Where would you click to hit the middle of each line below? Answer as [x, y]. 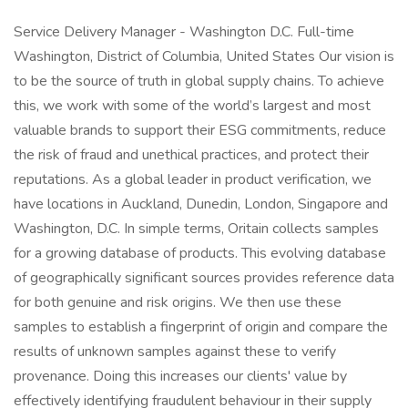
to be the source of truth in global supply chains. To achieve [199, 81]
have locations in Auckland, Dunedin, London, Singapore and [201, 204]
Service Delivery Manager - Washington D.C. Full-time [184, 32]
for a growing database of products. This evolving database [200, 253]
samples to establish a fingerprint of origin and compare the [201, 327]
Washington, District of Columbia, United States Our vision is [204, 56]
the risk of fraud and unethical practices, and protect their [191, 155]
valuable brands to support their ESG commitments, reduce [200, 130]
